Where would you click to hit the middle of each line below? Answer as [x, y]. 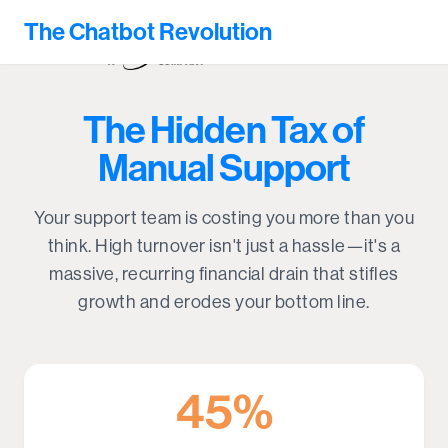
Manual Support [224, 168]
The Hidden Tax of [224, 130]
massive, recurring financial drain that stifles [224, 274]
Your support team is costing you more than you [224, 218]
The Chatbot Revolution [148, 32]
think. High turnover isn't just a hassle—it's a [224, 246]
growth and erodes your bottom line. [224, 302]
